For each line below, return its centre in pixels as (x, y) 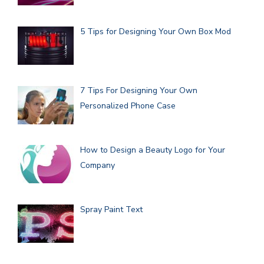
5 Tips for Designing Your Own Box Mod (155, 31)
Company (97, 166)
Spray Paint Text (111, 209)
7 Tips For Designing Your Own (138, 91)
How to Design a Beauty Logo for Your (152, 150)
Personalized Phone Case (128, 106)
